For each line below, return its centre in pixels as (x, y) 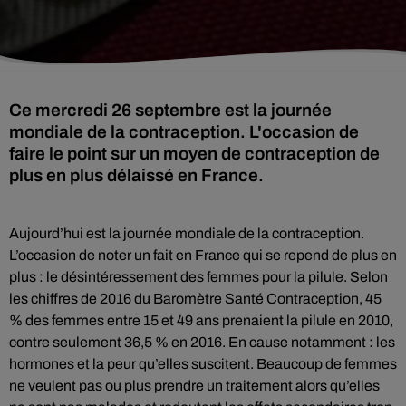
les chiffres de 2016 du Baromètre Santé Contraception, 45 (195, 299)
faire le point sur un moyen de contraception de (194, 154)
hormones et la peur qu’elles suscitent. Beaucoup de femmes (203, 364)
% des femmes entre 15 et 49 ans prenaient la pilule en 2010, (201, 320)
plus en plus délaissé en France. (136, 175)
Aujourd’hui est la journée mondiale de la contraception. (187, 233)
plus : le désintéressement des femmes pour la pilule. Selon (198, 277)
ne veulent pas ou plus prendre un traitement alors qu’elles (194, 386)
